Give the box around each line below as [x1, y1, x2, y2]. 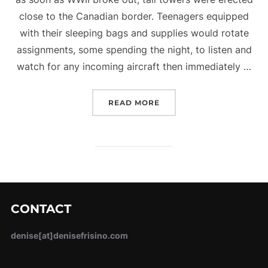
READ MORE [108, 98, 160, 108]
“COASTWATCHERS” [159, 98, 245, 107]
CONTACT [10, 202, 71, 217]
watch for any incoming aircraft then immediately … [17, 60, 251, 73]
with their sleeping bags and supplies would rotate [19, 27, 249, 39]
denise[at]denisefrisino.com [10, 230, 128, 241]
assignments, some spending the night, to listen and [16, 44, 252, 56]
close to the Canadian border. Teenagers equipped [19, 10, 249, 23]
